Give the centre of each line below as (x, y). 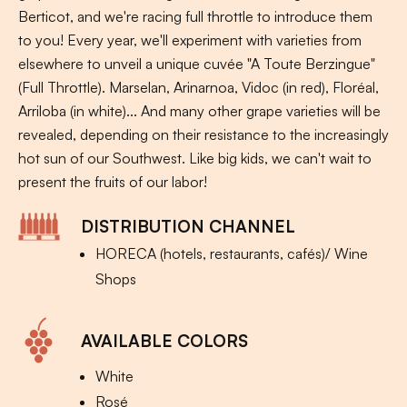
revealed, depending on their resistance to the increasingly (203, 135)
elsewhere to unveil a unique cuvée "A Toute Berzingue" (197, 64)
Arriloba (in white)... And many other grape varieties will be (199, 111)
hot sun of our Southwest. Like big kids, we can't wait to (195, 159)
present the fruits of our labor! (113, 182)
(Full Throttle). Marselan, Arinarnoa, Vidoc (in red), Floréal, (199, 88)
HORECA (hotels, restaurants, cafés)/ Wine (232, 254)
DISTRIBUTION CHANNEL (188, 226)
